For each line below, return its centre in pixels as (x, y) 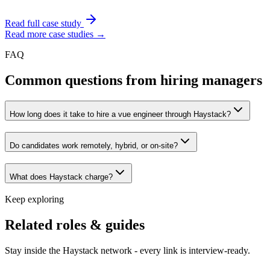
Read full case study (44, 24)
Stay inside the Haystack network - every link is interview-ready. (127, 251)
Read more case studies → (55, 34)
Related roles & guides (75, 225)
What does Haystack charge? (61, 177)
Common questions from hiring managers (133, 80)
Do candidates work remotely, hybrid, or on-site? (94, 146)
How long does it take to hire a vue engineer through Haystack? (120, 115)
